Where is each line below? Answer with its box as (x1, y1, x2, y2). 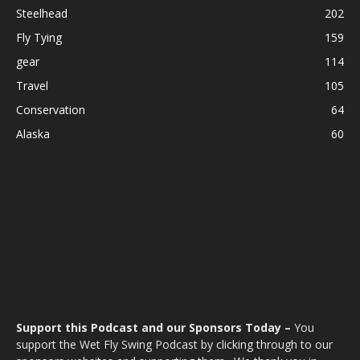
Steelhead (16, 6, 67, 22)
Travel (16, 78, 48, 94)
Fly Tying (16, 30, 62, 46)
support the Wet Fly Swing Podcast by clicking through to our (16, 337, 333, 353)
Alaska (16, 126, 50, 142)
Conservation (16, 102, 85, 118)
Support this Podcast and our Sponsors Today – (16, 320, 294, 336)
